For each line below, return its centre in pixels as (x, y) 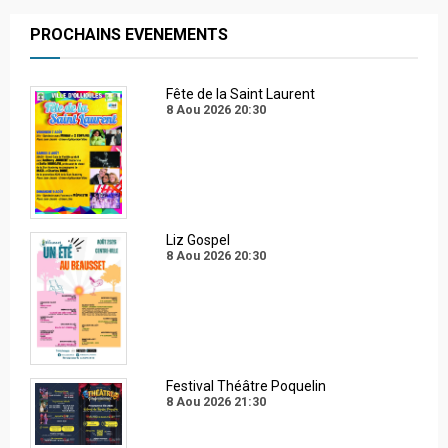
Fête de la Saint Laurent (240, 94)
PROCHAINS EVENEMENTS (129, 35)
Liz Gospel (197, 240)
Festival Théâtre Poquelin (245, 386)
